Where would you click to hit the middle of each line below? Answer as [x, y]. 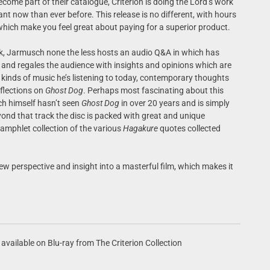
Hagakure [140, 128]
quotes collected [189, 128]
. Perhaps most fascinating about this [153, 90]
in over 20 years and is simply [174, 103]
